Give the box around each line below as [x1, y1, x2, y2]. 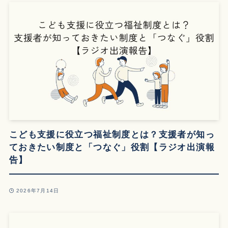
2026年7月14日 [16, 188, 60, 194]
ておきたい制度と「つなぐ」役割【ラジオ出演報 [9, 142, 215, 153]
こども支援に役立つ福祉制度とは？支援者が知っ [9, 130, 215, 140]
